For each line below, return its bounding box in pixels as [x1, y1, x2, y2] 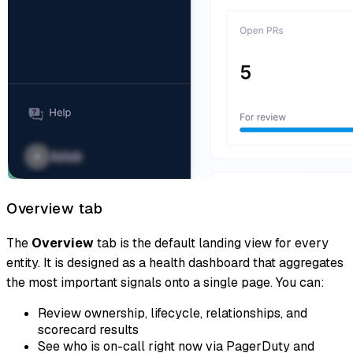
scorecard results [38, 321, 139, 339]
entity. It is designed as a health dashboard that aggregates [6, 255, 344, 272]
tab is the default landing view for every [94, 235, 329, 252]
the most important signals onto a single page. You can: [6, 274, 325, 292]
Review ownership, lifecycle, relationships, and [38, 305, 307, 322]
